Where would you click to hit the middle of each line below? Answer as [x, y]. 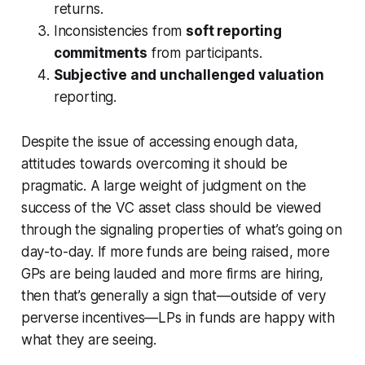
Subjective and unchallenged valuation [189, 75]
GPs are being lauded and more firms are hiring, [172, 273]
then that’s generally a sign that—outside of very [173, 295]
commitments [100, 53]
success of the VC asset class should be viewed [171, 207]
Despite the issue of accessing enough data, [159, 141]
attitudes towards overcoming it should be [154, 163]
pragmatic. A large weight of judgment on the [164, 185]
